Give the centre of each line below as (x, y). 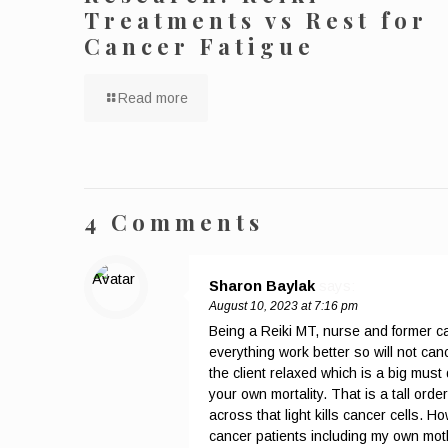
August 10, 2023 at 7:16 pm (283, 305)
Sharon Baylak (262, 285)
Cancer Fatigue (199, 45)
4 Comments (174, 221)
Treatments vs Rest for (256, 19)
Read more (153, 97)
